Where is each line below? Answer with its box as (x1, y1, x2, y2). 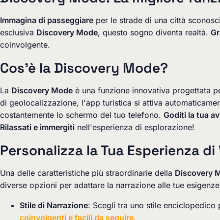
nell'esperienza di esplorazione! (75, 122, 194, 132)
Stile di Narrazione (20, 200, 88, 210)
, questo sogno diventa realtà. (98, 27, 211, 37)
